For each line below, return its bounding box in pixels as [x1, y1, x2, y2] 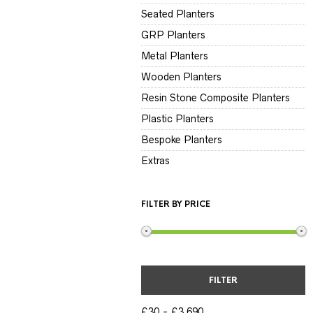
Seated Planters [141, 8, 214, 20]
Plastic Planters [141, 113, 214, 125]
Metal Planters [141, 50, 208, 62]
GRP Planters [141, 29, 205, 41]
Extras [141, 155, 170, 167]
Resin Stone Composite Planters [141, 92, 290, 104]
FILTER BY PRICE [141, 198, 210, 210]
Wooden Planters [141, 71, 221, 83]
